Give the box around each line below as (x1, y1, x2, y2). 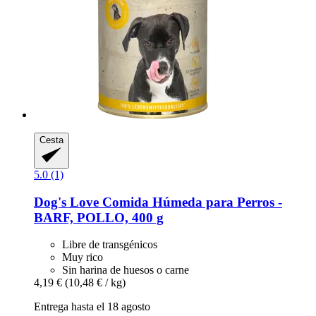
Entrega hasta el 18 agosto (34, 300, 150, 313)
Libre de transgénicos (62, 238, 157, 251)
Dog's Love (34, 194, 99, 209)
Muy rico (62, 251, 103, 264)
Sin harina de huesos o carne (62, 264, 189, 276)
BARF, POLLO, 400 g (34, 209, 164, 225)
